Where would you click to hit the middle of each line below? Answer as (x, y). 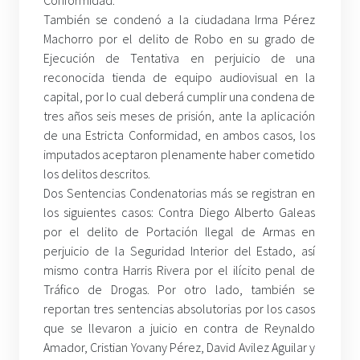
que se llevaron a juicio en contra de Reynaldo (180, 328)
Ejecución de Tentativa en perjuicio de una (180, 58)
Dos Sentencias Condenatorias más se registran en (180, 193)
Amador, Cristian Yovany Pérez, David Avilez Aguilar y (180, 348)
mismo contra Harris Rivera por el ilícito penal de (180, 270)
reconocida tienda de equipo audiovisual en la (180, 78)
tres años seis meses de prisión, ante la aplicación (180, 116)
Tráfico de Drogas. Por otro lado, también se (180, 290)
